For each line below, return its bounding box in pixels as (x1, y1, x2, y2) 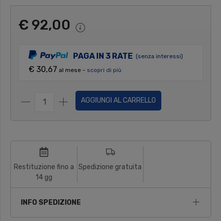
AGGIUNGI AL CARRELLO (81, 96, 156, 105)
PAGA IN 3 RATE (73, 51, 133, 61)
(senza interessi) (136, 53, 183, 60)
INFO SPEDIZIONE (21, 198, 81, 207)
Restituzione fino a (13, 162, 74, 171)
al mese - (57, 67, 87, 74)
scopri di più (87, 67, 121, 74)
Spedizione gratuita (78, 162, 142, 171)
